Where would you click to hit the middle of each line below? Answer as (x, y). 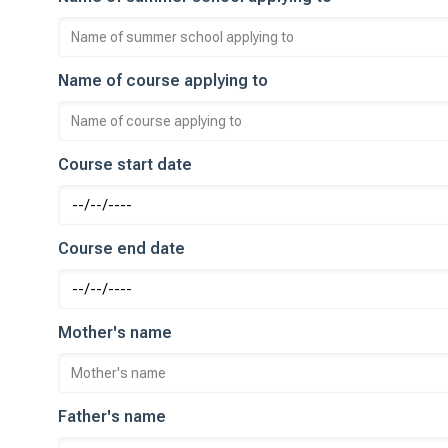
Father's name (112, 416)
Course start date (125, 164)
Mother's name (115, 332)
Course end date (121, 248)
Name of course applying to (163, 80)
